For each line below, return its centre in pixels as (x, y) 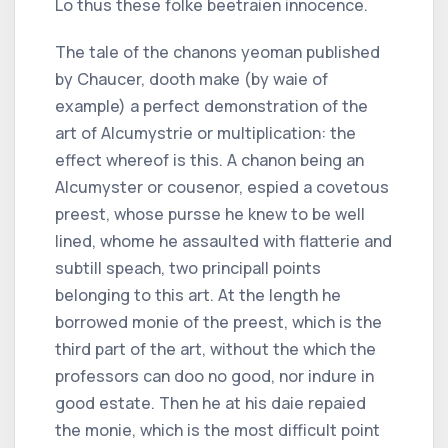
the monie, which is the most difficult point (217, 429)
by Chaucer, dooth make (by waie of (191, 78)
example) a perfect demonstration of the (211, 105)
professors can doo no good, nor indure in (214, 375)
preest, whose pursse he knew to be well (210, 213)
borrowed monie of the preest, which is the (218, 321)
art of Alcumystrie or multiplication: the (205, 132)
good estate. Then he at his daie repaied (210, 402)
